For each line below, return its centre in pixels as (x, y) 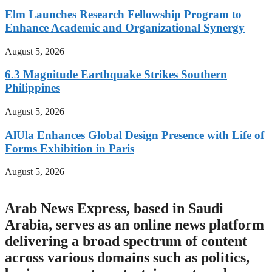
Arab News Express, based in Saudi (114, 209)
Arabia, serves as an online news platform (134, 225)
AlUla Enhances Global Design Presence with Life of (134, 135)
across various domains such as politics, (127, 258)
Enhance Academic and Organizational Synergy (125, 27)
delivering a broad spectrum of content (126, 241)
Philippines (32, 88)
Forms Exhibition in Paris (70, 148)
